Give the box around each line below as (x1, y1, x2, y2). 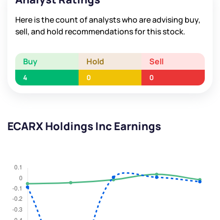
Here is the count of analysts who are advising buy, (15, 14, 200, 26)
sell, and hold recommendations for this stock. (15, 26, 185, 37)
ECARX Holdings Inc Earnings (7, 119, 161, 134)
